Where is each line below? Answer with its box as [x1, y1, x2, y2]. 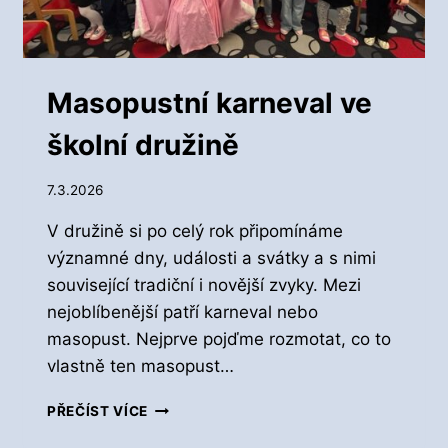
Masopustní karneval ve [47, 86, 372, 121]
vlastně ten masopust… [47, 355, 234, 376]
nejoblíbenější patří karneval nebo [47, 301, 318, 322]
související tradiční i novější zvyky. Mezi [47, 274, 361, 295]
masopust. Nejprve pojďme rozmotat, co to [47, 328, 391, 349]
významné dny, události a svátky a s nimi [47, 247, 376, 268]
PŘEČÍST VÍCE [47, 402, 149, 419]
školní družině [47, 128, 239, 163]
